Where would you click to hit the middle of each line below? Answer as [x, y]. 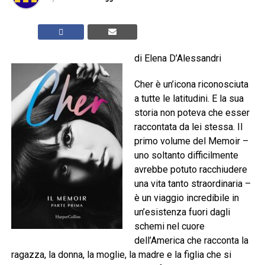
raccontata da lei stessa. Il [188, 127]
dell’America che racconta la [191, 241]
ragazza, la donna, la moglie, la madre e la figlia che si [121, 255]
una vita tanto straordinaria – [192, 184]
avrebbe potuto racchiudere [190, 170]
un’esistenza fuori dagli [182, 212]
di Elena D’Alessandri [177, 59]
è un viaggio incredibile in [186, 198]
